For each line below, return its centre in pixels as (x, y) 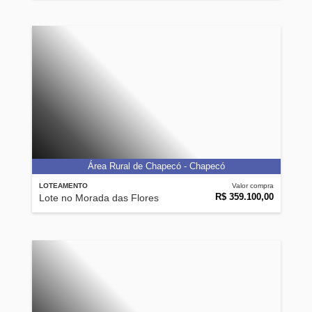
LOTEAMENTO (63, 186)
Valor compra (252, 186)
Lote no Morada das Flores (99, 198)
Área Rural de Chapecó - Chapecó (156, 166)
